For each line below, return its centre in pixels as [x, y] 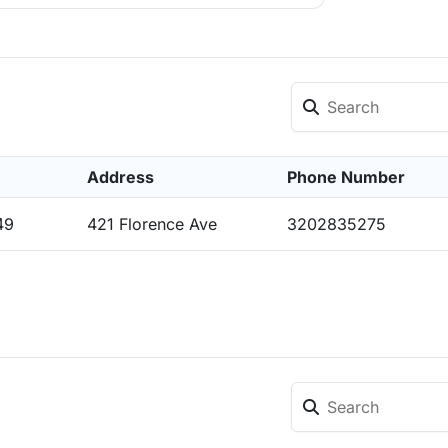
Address [120, 177]
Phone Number [346, 177]
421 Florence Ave [152, 224]
